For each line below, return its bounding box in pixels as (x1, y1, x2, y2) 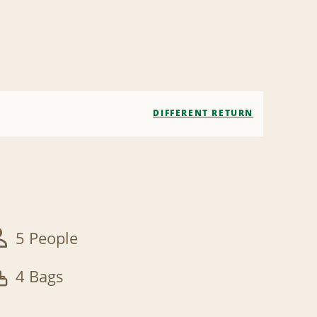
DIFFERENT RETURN (153, 107, 253, 119)
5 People (15, 227, 78, 249)
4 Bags (15, 265, 64, 287)
